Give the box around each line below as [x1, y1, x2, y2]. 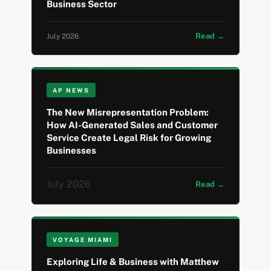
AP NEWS [53, 87, 90, 94]
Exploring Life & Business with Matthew [47, 256, 220, 267]
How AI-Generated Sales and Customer [47, 120, 218, 131]
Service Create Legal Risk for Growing [47, 132, 212, 143]
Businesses [47, 145, 97, 156]
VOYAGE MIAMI [53, 236, 113, 244]
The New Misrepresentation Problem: [47, 107, 209, 118]
